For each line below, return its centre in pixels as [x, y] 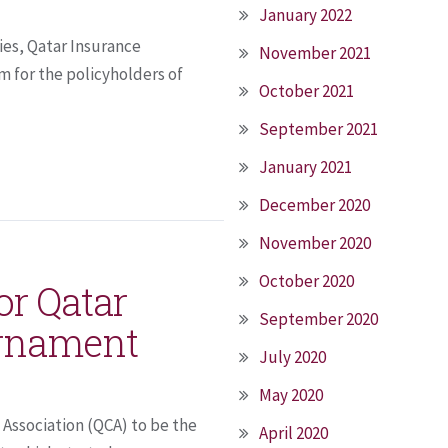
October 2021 [306, 91]
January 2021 [305, 167]
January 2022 [305, 15]
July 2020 [292, 357]
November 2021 [315, 53]
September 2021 [318, 129]
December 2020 [314, 205]
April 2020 [293, 433]
